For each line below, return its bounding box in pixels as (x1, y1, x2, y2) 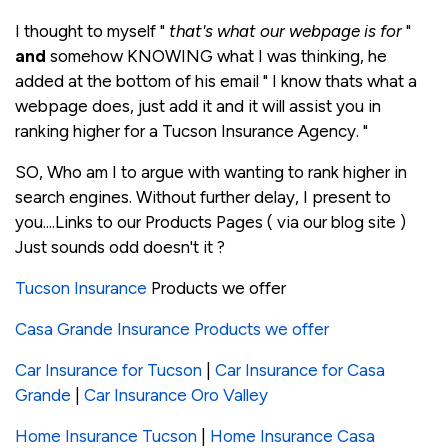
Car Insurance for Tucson (15, 360, 202, 381)
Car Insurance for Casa (215, 360, 385, 381)
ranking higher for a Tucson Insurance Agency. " (15, 121, 368, 142)
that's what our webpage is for (165, 21, 402, 42)
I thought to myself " (15, 21, 165, 42)
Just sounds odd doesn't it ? (15, 237, 225, 258)
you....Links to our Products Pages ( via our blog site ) (15, 212, 406, 233)
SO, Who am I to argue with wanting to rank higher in (15, 162, 407, 183)
